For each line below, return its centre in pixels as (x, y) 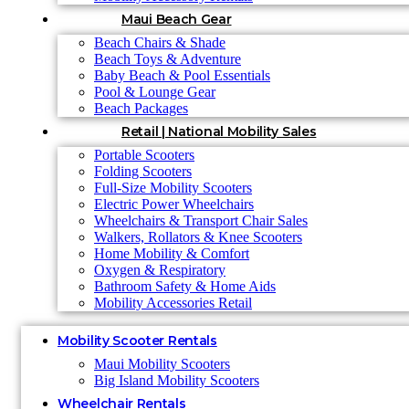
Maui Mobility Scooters (162, 364)
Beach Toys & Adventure (168, 59)
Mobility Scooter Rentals (137, 341)
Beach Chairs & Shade (160, 42)
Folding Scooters (143, 171)
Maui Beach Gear (177, 19)
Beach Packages (141, 108)
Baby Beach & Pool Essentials (182, 75)
